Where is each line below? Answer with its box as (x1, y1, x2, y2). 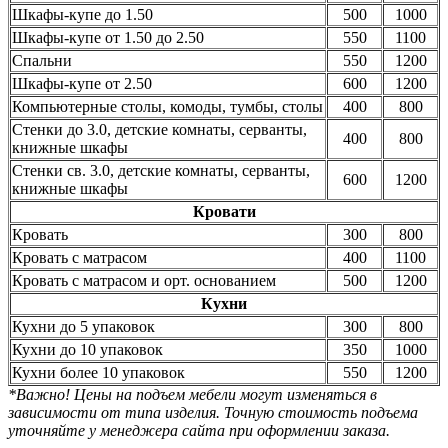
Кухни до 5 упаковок (12, 318, 155, 336)
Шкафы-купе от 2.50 (12, 75, 152, 93)
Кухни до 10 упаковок (12, 341, 163, 359)
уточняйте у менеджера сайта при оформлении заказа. (8, 422, 390, 440)
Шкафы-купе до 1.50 (12, 6, 153, 24)
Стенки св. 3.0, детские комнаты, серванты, (12, 162, 310, 180)
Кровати (192, 203, 256, 221)
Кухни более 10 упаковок (12, 364, 185, 382)
